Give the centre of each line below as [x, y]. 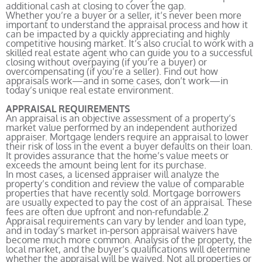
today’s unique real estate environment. [90, 90]
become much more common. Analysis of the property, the [129, 240]
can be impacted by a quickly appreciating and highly [118, 34]
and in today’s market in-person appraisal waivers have [122, 230]
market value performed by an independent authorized [121, 127]
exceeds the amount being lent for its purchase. [106, 165]
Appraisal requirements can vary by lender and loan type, [126, 221]
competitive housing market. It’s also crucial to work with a [130, 43]
